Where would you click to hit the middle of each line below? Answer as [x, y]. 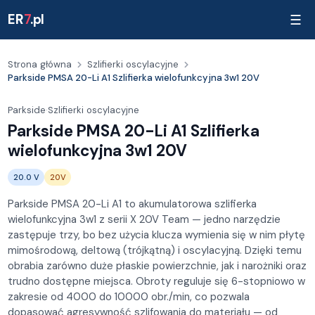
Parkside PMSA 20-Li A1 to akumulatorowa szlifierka [133, 204]
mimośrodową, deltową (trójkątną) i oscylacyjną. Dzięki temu [155, 250]
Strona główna [40, 65]
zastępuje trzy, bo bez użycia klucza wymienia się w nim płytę [157, 234]
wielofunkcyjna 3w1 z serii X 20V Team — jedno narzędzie [144, 219]
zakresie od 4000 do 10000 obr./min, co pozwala [129, 296]
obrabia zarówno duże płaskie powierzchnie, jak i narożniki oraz [157, 265]
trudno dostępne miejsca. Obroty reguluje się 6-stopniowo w [157, 281]
